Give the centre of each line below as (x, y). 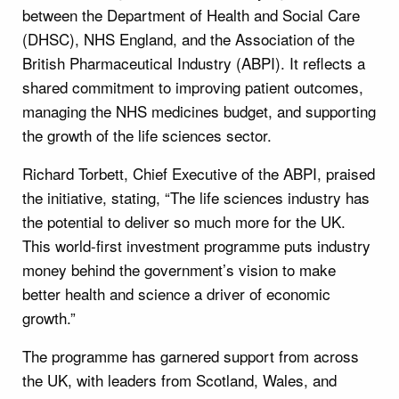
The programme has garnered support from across (191, 355)
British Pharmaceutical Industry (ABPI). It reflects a (194, 62)
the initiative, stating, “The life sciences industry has (196, 197)
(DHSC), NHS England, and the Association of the (188, 38)
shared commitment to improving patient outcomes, (193, 86)
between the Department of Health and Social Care (191, 14)
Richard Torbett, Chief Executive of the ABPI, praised (199, 173)
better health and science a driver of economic (176, 293)
